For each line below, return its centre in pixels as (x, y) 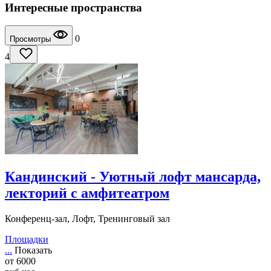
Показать (33, 250)
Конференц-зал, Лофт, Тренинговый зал (87, 219)
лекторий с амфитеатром (87, 193)
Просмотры (31, 39)
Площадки (27, 240)
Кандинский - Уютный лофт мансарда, (133, 177)
